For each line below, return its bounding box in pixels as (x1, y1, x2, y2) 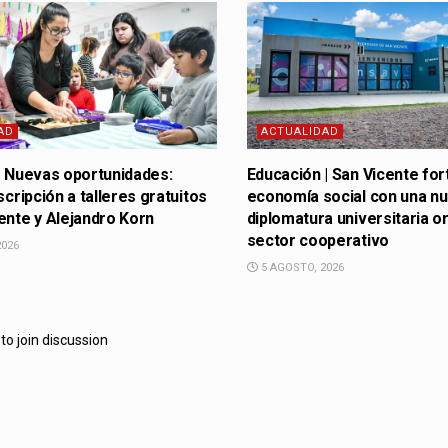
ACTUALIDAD (260, 125, 339, 139)
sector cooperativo (246, 231, 389, 251)
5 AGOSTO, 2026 (257, 261, 344, 275)
